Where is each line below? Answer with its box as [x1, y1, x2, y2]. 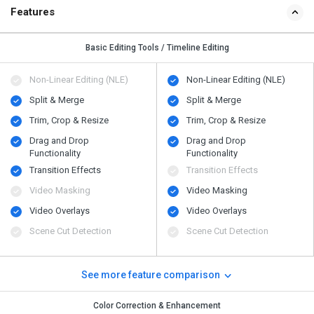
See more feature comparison [81, 268, 222, 280]
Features [11, 5, 55, 18]
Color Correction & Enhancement [93, 300, 221, 310]
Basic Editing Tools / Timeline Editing [85, 42, 229, 53]
